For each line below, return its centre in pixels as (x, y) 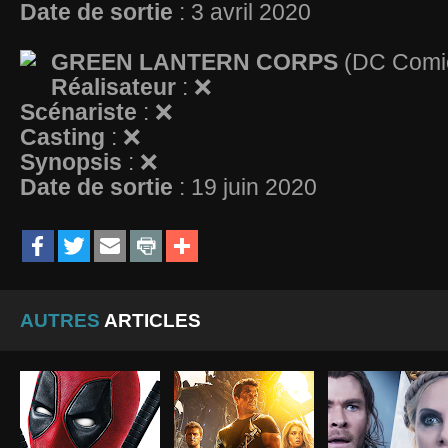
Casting (65, 137)
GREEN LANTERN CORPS (194, 62)
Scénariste (81, 112)
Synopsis (74, 162)
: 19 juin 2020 (248, 187)
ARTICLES (150, 320)
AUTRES (60, 320)
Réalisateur (116, 87)
